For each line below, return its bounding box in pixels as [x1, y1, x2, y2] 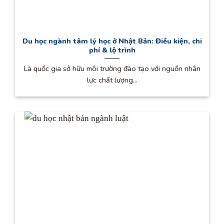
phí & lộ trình [88, 45, 135, 55]
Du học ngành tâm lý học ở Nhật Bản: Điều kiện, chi [22, 36, 202, 46]
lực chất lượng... [86, 74, 137, 85]
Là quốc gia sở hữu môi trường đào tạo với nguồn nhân [23, 63, 200, 73]
